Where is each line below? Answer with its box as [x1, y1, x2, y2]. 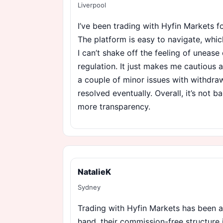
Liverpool [78, 1, 106, 9]
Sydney [78, 183, 101, 191]
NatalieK [78, 167, 111, 177]
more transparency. [78, 102, 150, 111]
